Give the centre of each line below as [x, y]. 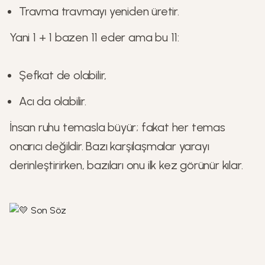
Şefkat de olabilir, [63, 75]
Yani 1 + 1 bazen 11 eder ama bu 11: [94, 37]
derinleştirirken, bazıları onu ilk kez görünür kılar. [126, 165]
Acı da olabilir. [53, 101]
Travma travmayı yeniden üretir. [99, 11]
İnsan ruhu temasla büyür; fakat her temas [117, 127]
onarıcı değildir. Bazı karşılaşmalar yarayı [109, 146]
